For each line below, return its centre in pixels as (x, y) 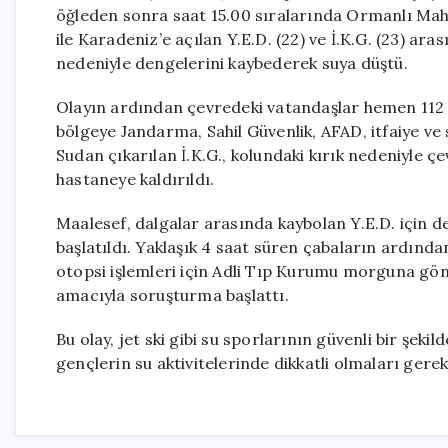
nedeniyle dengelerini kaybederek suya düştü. (232, 63)
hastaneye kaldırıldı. (135, 179)
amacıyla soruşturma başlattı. (172, 295)
